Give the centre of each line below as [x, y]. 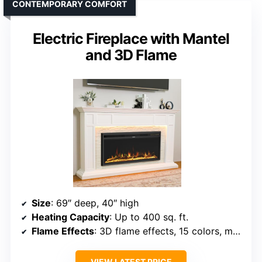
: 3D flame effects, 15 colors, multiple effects [163, 231]
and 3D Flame [131, 55]
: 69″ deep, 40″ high [95, 203]
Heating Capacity [70, 217]
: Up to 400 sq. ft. [149, 217]
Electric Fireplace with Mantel [131, 39]
